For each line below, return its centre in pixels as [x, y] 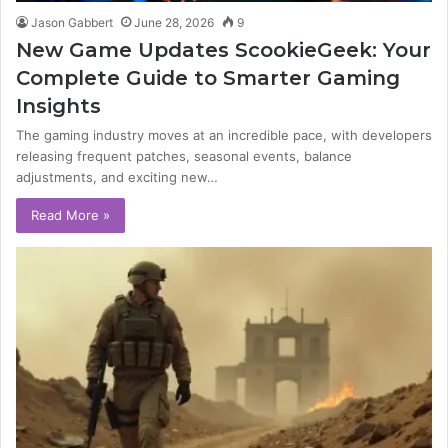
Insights [58, 105]
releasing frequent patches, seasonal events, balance [184, 155]
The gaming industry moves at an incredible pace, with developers [224, 134]
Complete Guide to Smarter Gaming [208, 77]
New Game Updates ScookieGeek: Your [223, 49]
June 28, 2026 [174, 22]
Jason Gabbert [72, 22]
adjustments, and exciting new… [117, 176]
